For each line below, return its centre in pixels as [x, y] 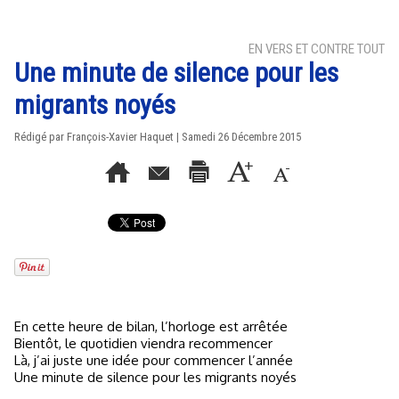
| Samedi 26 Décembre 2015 [237, 137]
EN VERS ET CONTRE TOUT [317, 49]
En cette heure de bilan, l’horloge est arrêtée [155, 326]
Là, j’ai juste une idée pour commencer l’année [154, 360]
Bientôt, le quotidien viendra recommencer [143, 343]
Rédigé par [41, 137]
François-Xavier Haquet [120, 137]
